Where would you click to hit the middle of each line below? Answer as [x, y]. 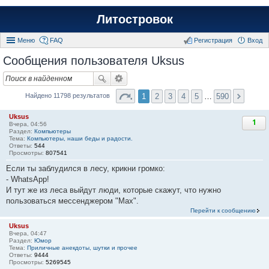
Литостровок [134, 19]
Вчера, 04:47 [28, 234]
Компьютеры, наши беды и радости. [80, 139]
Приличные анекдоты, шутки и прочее [82, 248]
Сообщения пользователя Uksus [94, 61]
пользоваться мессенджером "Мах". [72, 201]
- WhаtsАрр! [28, 180]
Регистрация [213, 40]
